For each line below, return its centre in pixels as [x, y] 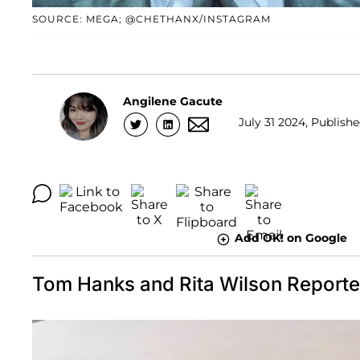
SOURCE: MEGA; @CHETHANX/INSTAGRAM [151, 19]
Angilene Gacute [173, 101]
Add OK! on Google [290, 238]
